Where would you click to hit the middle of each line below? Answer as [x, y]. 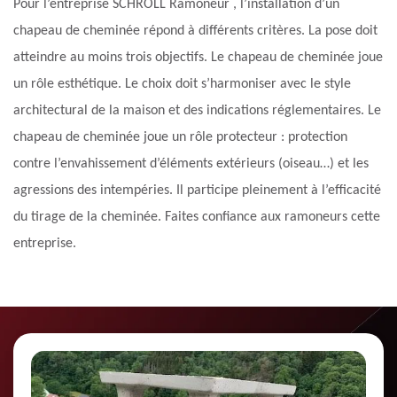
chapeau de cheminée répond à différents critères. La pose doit [195, 31]
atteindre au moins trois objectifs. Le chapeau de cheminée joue [198, 58]
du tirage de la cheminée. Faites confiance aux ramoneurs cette [197, 218]
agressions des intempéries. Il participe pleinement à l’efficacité [197, 191]
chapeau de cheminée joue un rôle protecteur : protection [180, 138]
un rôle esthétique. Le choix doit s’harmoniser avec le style [182, 85]
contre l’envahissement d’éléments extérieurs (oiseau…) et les [191, 164]
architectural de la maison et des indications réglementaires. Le [197, 111]
